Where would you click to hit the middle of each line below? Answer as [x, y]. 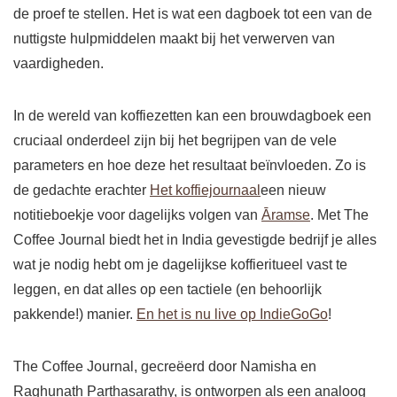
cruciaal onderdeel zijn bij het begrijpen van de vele [175, 141]
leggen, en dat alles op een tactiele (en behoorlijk [167, 290]
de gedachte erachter [82, 191]
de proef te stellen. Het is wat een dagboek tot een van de [193, 14]
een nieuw [293, 191]
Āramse [286, 215]
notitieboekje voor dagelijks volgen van [137, 215]
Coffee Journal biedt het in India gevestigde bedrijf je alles [195, 240]
